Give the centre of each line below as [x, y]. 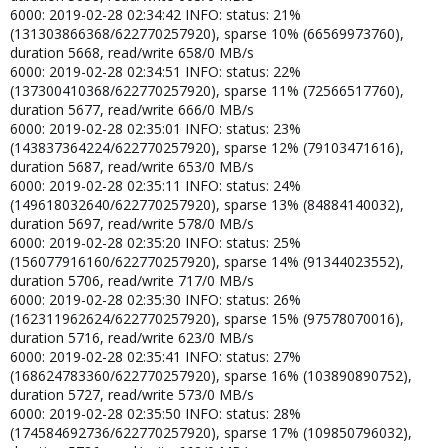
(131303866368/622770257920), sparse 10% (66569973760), [207, 33]
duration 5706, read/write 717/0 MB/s [132, 280]
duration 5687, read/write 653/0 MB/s [132, 166]
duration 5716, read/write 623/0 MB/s [132, 337]
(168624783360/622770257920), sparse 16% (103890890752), [211, 375]
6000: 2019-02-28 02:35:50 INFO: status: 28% [155, 413]
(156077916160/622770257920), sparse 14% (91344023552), [207, 261]
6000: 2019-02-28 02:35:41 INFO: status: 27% [155, 356]
